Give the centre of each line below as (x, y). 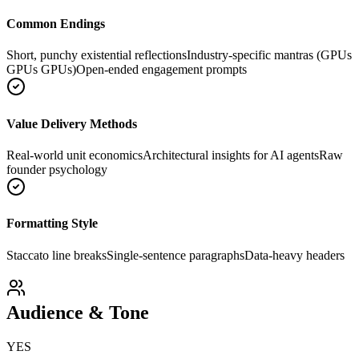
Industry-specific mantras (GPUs (269, 55)
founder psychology (57, 169)
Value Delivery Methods (72, 123)
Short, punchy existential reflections (97, 55)
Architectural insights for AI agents (231, 155)
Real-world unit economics (75, 155)
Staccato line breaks (56, 255)
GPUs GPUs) (41, 70)
